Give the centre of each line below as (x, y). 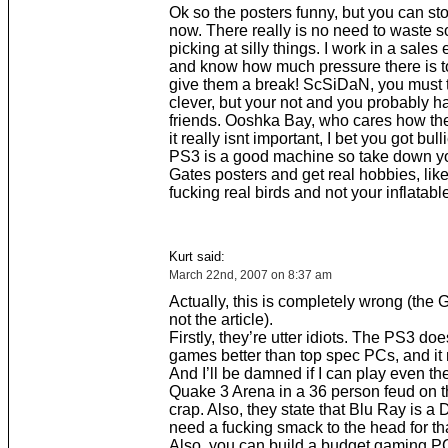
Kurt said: (196, 256)
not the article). (220, 319)
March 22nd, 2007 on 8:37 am (250, 275)
